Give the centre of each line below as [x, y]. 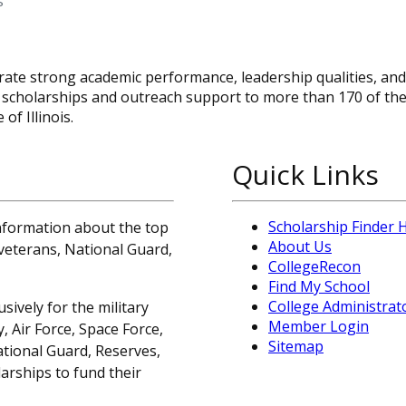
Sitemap [296, 347]
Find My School [319, 287]
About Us [300, 247]
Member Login [319, 327]
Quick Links [305, 175]
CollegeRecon [314, 267]
